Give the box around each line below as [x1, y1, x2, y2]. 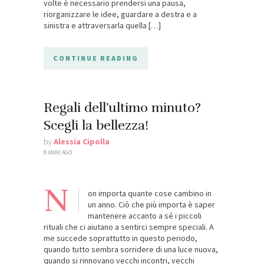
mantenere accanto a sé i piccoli [88, 210, 202, 221]
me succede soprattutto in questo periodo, [44, 232, 197, 243]
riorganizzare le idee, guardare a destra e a [44, 8, 197, 19]
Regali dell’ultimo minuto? [44, 99, 201, 115]
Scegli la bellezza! [44, 117, 148, 133]
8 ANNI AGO [44, 148, 72, 156]
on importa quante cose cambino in [88, 187, 212, 199]
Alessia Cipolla [54, 136, 110, 147]
